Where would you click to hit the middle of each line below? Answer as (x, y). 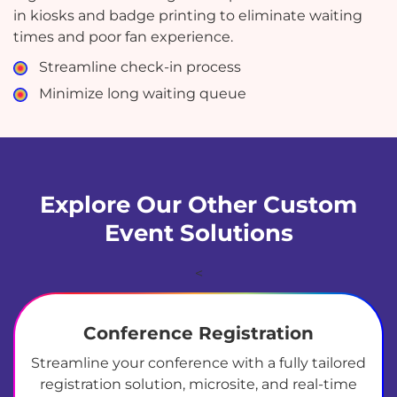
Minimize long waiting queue (142, 94)
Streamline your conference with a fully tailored (198, 363)
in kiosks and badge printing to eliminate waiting (188, 15)
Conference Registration (198, 334)
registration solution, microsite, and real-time (198, 385)
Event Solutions (198, 233)
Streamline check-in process (140, 66)
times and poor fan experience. (123, 36)
